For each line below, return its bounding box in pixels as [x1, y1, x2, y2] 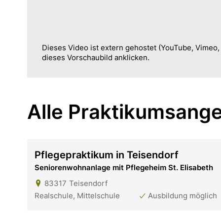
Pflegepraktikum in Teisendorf [35, 148, 179, 161]
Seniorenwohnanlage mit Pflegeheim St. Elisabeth [35, 162, 213, 172]
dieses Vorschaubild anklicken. [42, 52, 149, 62]
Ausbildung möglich [148, 190, 217, 200]
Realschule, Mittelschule [35, 190, 120, 200]
